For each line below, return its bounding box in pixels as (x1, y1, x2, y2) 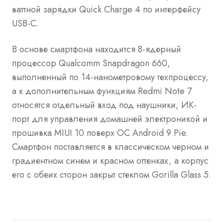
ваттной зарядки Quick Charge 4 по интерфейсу (12, 3, 201, 16)
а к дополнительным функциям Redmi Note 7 (12, 85, 192, 98)
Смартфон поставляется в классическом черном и (12, 140, 209, 154)
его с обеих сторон (12, 168, 90, 182)
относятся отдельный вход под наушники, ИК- (12, 99, 197, 112)
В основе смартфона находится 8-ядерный (12, 43, 181, 56)
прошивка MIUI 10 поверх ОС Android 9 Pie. (12, 126, 188, 140)
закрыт (90, 168, 115, 182)
